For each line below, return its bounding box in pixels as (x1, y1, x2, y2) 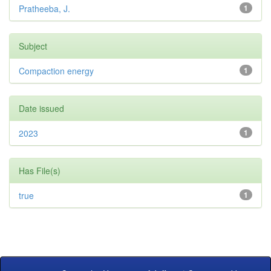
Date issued (19, 102, 64, 115)
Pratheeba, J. (19, 2, 70, 15)
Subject (19, 40, 47, 53)
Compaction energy (19, 65, 94, 77)
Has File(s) (19, 165, 60, 177)
